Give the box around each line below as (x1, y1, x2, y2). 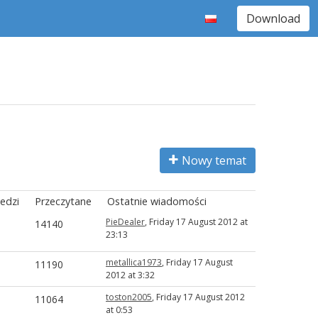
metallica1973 (106, 256, 162, 268)
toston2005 (106, 291, 152, 303)
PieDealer (106, 216, 145, 228)
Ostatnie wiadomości (106, 194, 207, 208)
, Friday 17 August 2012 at (145, 216, 248, 228)
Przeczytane (34, 194, 92, 208)
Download (246, 11, 300, 26)
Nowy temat (182, 153, 246, 168)
